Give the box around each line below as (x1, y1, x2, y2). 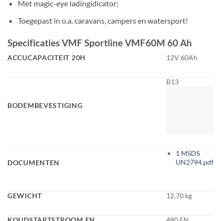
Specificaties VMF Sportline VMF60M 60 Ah (7, 37, 192, 48)
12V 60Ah (166, 53, 197, 62)
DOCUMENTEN (7, 158, 60, 167)
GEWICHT (7, 191, 42, 200)
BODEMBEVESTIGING (7, 101, 83, 110)
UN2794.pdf (175, 158, 214, 167)
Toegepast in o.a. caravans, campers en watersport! (17, 15, 188, 25)
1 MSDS (175, 149, 200, 158)
